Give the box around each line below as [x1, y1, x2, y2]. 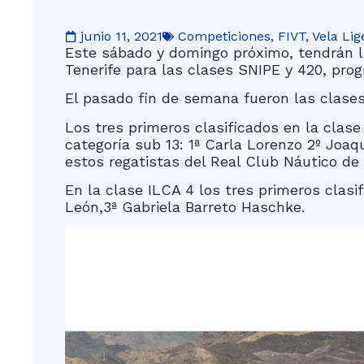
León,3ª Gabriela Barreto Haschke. [65, 198, 305, 216]
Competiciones [178, 28, 271, 44]
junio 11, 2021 [80, 28, 162, 44]
